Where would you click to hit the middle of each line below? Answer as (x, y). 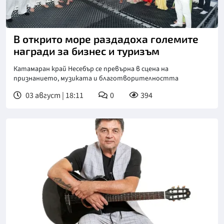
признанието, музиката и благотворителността (96, 79)
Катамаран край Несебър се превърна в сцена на (91, 69)
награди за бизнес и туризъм (86, 51)
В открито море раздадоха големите (106, 39)
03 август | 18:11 (54, 96)
